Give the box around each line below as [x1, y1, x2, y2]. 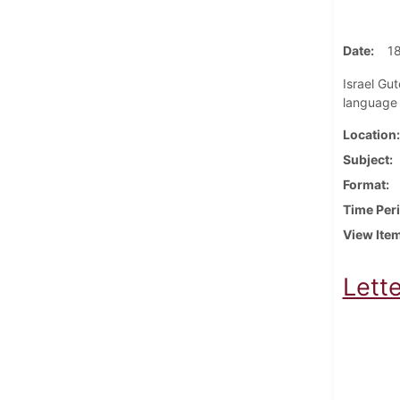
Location [342, 126, 396, 142]
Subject [342, 151, 389, 167]
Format [342, 176, 386, 192]
